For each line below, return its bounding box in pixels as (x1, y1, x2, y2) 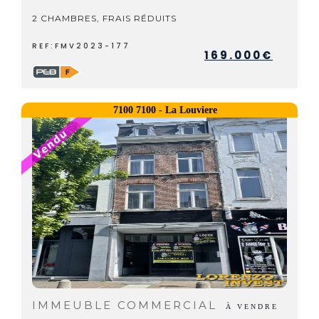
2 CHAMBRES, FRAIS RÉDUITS (32, 13, 177, 23)
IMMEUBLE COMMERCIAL (32, 298, 222, 312)
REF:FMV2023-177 (32, 41, 130, 51)
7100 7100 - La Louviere (113, 105, 217, 115)
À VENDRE (226, 303, 278, 310)
